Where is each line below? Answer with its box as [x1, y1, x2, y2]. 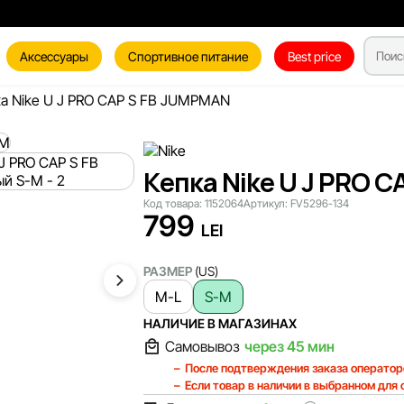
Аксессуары [20, 49, 89, 64]
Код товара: [142, 197, 205, 210]
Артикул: [243, 197, 290, 210]
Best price [288, 49, 342, 64]
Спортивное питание [128, 49, 249, 64]
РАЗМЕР [142, 263, 195, 279]
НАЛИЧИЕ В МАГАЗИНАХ [142, 316, 297, 331]
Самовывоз [164, 337, 239, 355]
